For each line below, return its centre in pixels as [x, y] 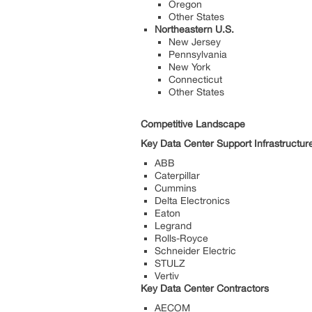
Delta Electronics [192, 200]
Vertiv [167, 275]
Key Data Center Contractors [205, 288]
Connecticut [195, 79]
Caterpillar [177, 175]
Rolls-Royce [181, 238]
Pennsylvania [198, 54]
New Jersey [195, 41]
